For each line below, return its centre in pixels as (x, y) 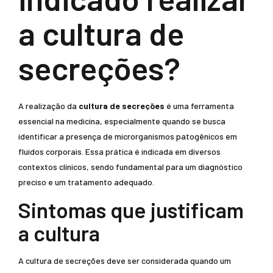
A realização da (48, 106)
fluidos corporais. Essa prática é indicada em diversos (119, 151)
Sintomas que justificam (131, 210)
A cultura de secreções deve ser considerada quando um (125, 261)
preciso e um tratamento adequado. (86, 182)
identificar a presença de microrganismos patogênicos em (128, 136)
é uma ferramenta (199, 106)
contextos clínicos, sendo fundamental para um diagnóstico (130, 167)
